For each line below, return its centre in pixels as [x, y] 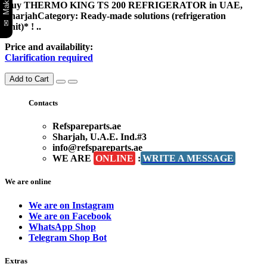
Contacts [43, 103]
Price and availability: [49, 46]
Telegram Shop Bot [68, 237]
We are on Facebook [70, 216]
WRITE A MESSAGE [188, 159]
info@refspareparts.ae [97, 148]
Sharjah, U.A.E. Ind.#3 [100, 137]
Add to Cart [29, 79]
